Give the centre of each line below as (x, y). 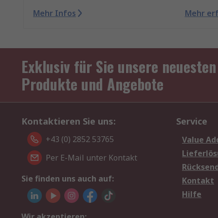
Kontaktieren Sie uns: (69, 121)
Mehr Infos (54, 13)
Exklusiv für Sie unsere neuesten (119, 67)
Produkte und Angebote (92, 84)
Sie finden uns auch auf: (68, 179)
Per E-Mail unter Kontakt (91, 158)
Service (192, 121)
